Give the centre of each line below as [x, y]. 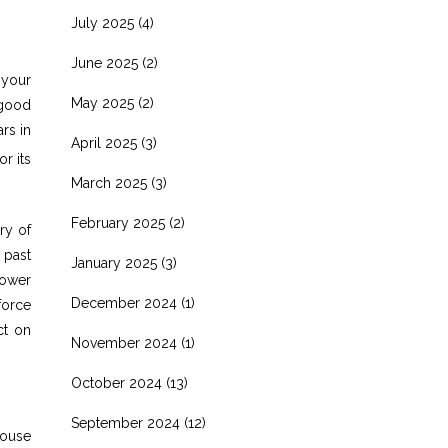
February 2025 [118, 223]
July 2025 [102, 23]
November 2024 [124, 343]
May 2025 [102, 103]
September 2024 [125, 423]
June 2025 [104, 63]
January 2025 [114, 263]
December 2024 [124, 303]
